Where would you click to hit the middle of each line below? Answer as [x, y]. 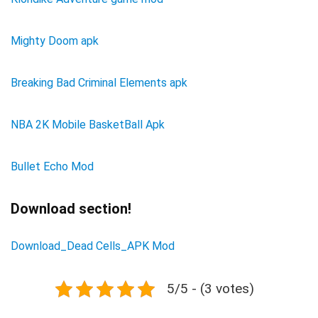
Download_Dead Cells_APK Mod [93, 246]
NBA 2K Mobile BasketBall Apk [88, 125]
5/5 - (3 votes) [210, 289]
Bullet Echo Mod [52, 167]
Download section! [71, 209]
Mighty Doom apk [55, 41]
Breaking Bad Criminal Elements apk [99, 83]
